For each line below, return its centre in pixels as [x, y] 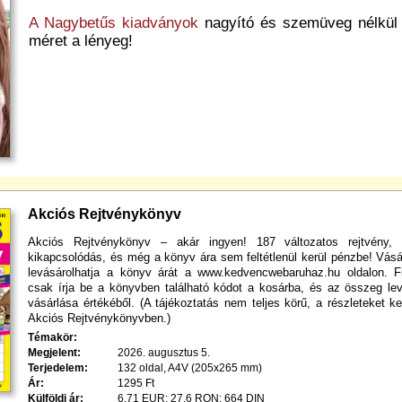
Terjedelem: [58, 368]
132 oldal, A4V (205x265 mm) [190, 368]
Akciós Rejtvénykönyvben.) [100, 318]
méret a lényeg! [80, 40]
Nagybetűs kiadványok [121, 22]
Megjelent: [55, 353]
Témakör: [53, 337]
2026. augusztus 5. [164, 353]
